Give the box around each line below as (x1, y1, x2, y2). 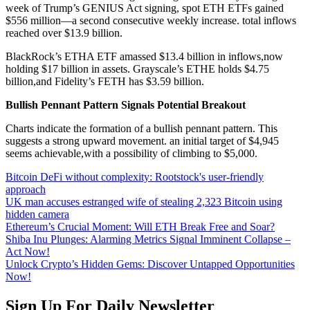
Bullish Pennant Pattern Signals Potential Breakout (6, 98, 246, 111)
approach (6, 183, 46, 195)
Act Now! (6, 245, 50, 257)
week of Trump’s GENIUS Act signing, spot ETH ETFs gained (6, 1, 284, 14)
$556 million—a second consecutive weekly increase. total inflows (6, 14, 296, 26)
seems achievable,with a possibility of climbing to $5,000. (6, 147, 257, 159)
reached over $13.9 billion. (6, 26, 122, 39)
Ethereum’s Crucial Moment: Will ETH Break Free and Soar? (6, 220, 275, 232)
